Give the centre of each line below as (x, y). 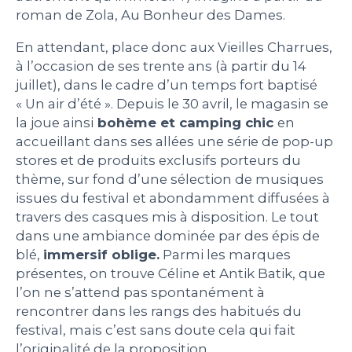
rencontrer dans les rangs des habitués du (159, 311)
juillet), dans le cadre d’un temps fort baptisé (167, 84)
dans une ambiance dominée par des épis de (168, 235)
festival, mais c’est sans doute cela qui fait (156, 330)
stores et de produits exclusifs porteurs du (158, 160)
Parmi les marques (225, 254)
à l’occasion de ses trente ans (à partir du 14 (161, 66)
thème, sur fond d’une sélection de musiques (170, 179)
